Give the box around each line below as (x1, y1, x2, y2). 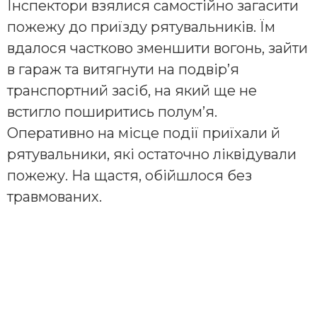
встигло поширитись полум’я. (7, 103, 217, 120)
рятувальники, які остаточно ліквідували (7, 145, 296, 163)
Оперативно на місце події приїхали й (7, 124, 280, 142)
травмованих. (7, 188, 102, 205)
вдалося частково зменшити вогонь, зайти (7, 39, 308, 57)
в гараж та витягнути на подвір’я (7, 60, 239, 78)
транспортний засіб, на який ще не (7, 81, 257, 99)
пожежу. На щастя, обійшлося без (7, 166, 252, 184)
